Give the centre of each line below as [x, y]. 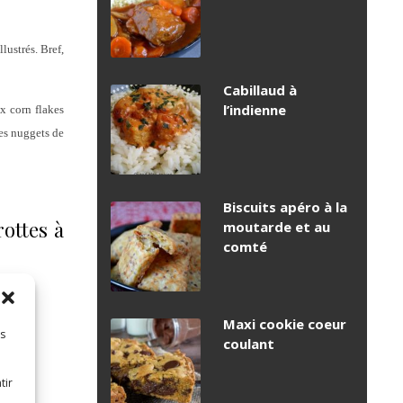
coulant [249, 344]
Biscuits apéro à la [285, 207]
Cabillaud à [260, 90]
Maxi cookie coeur [285, 324]
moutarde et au [277, 227]
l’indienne [255, 110]
